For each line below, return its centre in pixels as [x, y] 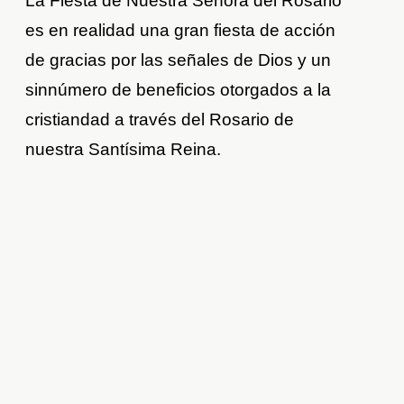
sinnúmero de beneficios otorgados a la [179, 90]
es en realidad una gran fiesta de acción [181, 31]
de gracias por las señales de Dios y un [179, 60]
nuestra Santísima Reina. [124, 150]
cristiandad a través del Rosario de [160, 120]
